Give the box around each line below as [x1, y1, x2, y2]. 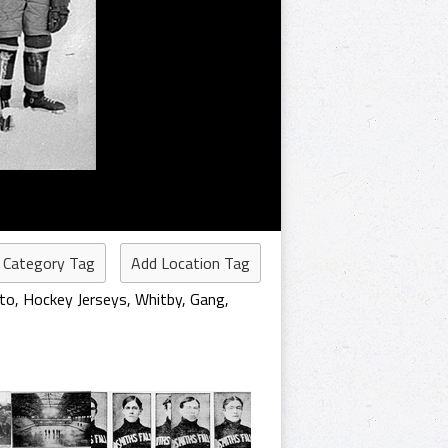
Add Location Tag [131, 251, 250, 275]
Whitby [135, 287, 182, 311]
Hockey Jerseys [23, 287, 127, 311]
